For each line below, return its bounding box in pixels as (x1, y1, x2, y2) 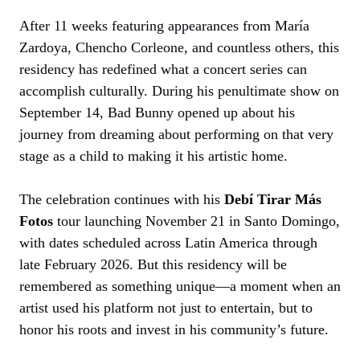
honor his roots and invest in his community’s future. (19, 321, 329, 337)
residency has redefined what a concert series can (19, 60, 307, 77)
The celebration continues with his (19, 190, 224, 207)
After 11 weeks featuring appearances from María (19, 17, 309, 34)
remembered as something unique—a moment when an (19, 277, 341, 294)
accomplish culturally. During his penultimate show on (19, 82, 339, 99)
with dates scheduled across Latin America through (19, 234, 317, 251)
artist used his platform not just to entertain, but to (19, 299, 313, 316)
